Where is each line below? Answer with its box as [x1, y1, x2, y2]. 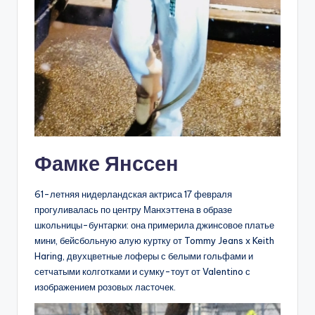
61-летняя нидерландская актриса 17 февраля [34, 188, 232, 200]
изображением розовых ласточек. [34, 281, 176, 292]
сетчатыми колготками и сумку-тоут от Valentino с [34, 265, 250, 277]
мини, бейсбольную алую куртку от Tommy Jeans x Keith [34, 234, 274, 246]
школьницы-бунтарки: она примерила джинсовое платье [34, 219, 274, 231]
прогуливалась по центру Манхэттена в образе [34, 203, 232, 215]
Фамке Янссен [34, 150, 179, 176]
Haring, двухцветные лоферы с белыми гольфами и [34, 250, 253, 262]
